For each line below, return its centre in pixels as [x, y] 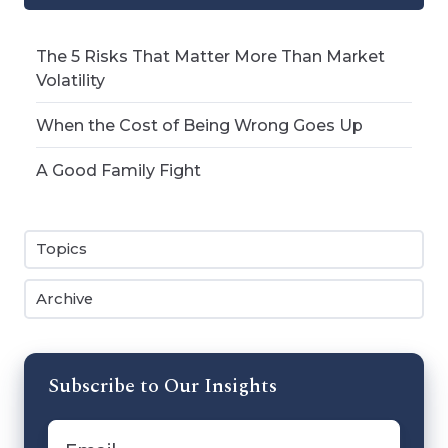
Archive [65, 298]
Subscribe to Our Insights [162, 385]
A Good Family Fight [119, 170]
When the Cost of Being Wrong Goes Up [200, 125]
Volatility [71, 79]
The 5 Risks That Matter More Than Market [211, 55]
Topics [62, 249]
